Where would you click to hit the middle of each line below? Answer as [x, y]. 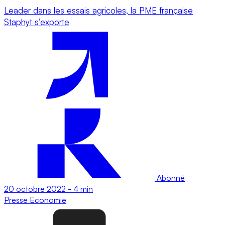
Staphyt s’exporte [37, 22]
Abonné [170, 178]
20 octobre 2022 [35, 189]
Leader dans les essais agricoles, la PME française [98, 10]
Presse [17, 200]
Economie [48, 200]
